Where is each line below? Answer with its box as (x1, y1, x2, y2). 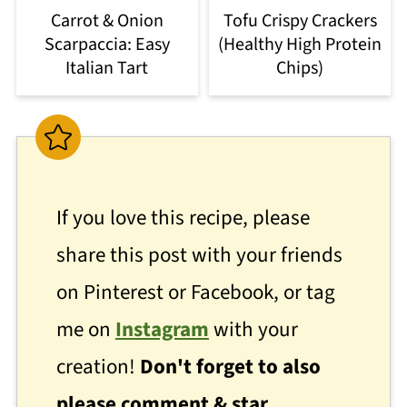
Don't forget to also (139, 352, 321, 382)
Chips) (276, 55, 324, 82)
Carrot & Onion (50, 8, 164, 35)
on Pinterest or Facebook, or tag (55, 277, 335, 308)
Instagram (114, 314, 209, 345)
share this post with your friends (55, 240, 342, 271)
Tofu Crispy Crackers (223, 8, 377, 35)
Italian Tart (65, 55, 149, 82)
